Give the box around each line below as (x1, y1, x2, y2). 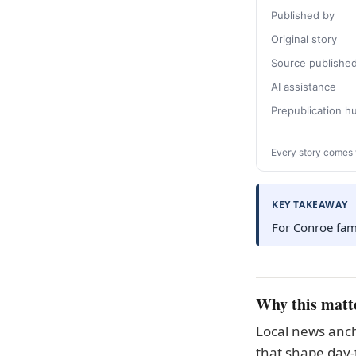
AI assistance (271, 80, 336, 93)
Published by (271, 9, 335, 21)
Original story (271, 33, 337, 45)
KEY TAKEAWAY (272, 198, 348, 211)
